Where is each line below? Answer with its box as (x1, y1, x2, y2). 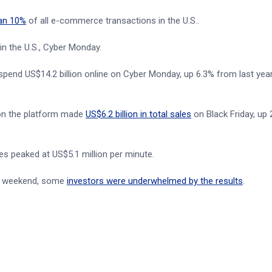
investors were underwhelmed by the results (67, 175, 243, 186)
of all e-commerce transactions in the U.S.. (26, 15, 199, 26)
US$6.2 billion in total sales (86, 109, 191, 120)
